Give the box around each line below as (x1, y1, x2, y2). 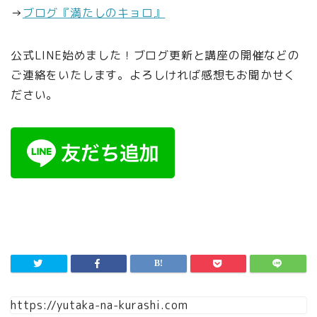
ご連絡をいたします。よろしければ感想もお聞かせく (11, 67, 296, 83)
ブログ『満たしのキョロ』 (22, 5, 166, 21)
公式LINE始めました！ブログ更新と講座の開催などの (11, 47, 300, 64)
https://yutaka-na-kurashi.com (11, 297, 188, 313)
